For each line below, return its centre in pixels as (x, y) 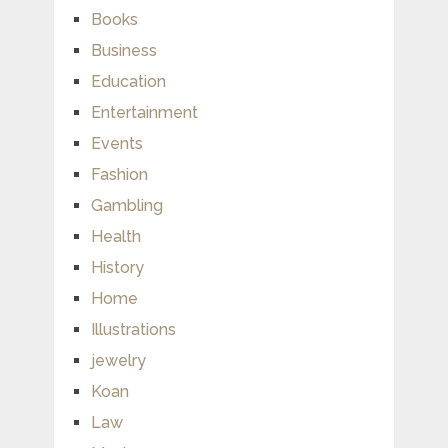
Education (128, 81)
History (117, 267)
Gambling (126, 205)
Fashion (119, 174)
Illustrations (133, 329)
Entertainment (144, 112)
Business (123, 50)
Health (115, 236)
